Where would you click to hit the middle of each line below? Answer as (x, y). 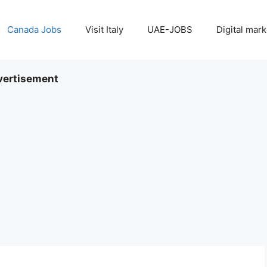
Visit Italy (104, 30)
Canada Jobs (34, 30)
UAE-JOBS (170, 30)
